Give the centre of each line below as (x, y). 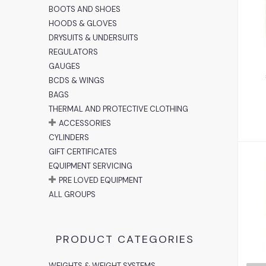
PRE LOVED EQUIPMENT (101, 180)
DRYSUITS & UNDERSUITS (94, 37)
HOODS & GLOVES (83, 23)
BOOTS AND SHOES (85, 9)
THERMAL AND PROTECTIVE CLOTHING (119, 109)
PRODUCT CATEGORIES (125, 239)
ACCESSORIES (85, 123)
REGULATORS (74, 52)
